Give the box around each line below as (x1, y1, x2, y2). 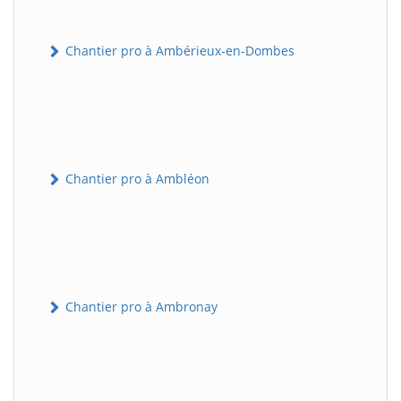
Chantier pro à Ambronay (62, 298, 218, 315)
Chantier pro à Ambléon (62, 169, 209, 187)
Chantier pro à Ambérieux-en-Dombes (62, 41, 294, 59)
